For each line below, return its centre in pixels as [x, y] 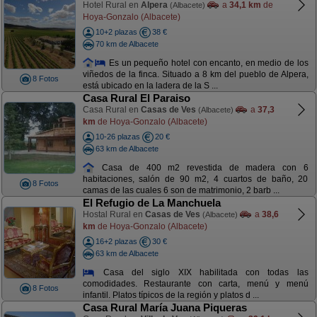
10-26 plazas [117, 137]
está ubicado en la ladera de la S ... [150, 86]
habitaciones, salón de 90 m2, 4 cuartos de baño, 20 [195, 179]
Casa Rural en [111, 110]
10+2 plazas [116, 32]
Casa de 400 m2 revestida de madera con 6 [202, 167]
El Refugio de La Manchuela [151, 203]
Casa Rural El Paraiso [136, 98]
